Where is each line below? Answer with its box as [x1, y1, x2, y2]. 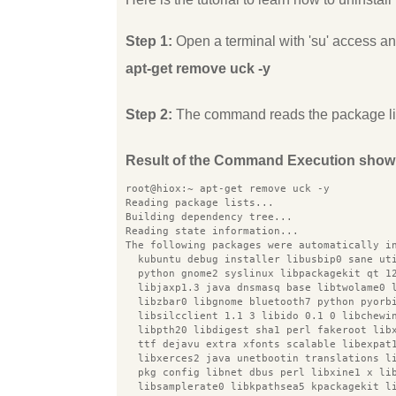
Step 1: [126, 33, 172, 49]
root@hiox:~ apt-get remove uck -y [126, 182, 330, 194]
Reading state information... [126, 225, 299, 236]
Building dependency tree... [126, 210, 293, 222]
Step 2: [126, 106, 172, 122]
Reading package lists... [126, 196, 274, 208]
